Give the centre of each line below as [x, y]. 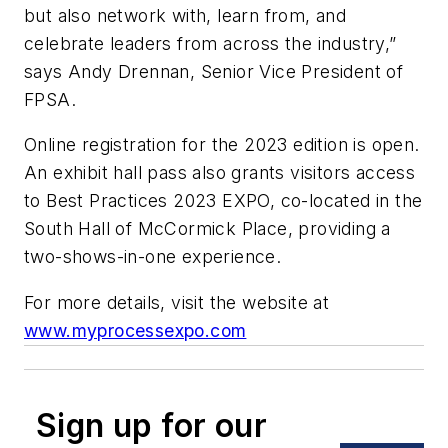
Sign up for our [151, 425]
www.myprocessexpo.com [135, 330]
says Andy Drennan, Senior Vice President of [214, 71]
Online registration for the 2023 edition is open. [222, 145]
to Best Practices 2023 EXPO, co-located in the [223, 201]
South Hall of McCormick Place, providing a [207, 229]
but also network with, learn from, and [185, 15]
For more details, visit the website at [177, 302]
